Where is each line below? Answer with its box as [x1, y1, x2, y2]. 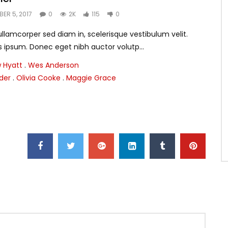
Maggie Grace [66, 72, 116, 83]
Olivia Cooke [16, 72, 61, 83]
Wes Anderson [28, 60, 79, 70]
